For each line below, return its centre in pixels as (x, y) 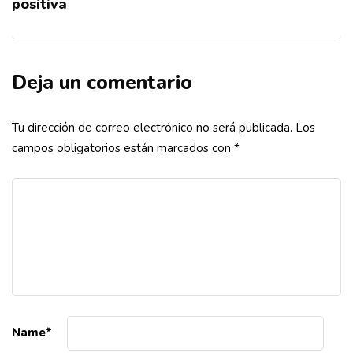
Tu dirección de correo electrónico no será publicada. (152, 127)
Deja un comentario (102, 82)
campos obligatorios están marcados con (123, 148)
